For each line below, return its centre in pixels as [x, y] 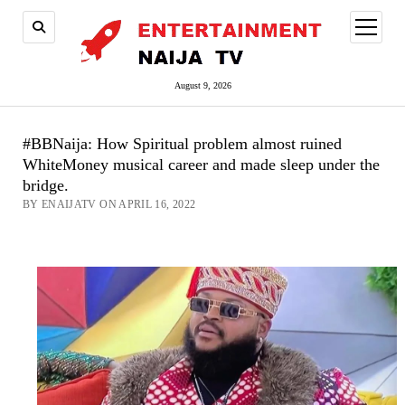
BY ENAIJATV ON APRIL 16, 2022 [109, 204]
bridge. [45, 185]
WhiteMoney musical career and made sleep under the [201, 165]
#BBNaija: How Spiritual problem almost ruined [182, 144]
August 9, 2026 [202, 85]
